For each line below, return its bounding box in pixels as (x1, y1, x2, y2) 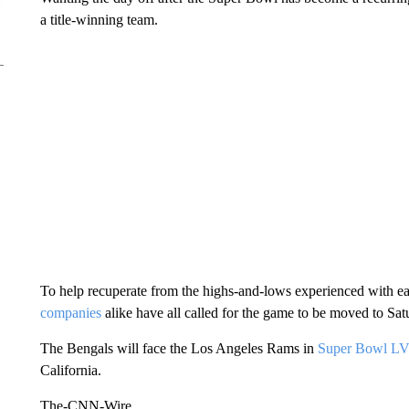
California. (39, 362, 101, 378)
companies (39, 305, 101, 320)
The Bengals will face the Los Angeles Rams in (39, 341, 318, 356)
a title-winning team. (39, 12, 158, 27)
